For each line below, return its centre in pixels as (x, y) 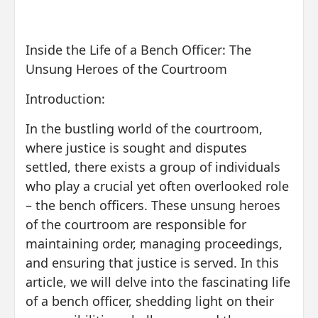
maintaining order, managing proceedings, (154, 243)
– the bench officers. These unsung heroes (153, 205)
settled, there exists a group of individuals (153, 166)
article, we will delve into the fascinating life (158, 281)
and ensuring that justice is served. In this (152, 262)
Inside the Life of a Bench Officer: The (138, 49)
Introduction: (65, 98)
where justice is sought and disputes (136, 147)
